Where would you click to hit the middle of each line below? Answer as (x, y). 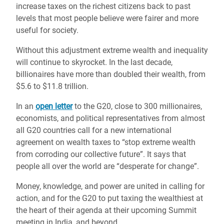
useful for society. (48, 30)
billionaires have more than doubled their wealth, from (111, 74)
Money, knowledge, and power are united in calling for (110, 186)
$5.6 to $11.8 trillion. (53, 86)
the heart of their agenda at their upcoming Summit (106, 210)
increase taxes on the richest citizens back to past (103, 6)
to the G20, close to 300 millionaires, (137, 106)
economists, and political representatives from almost (110, 118)
